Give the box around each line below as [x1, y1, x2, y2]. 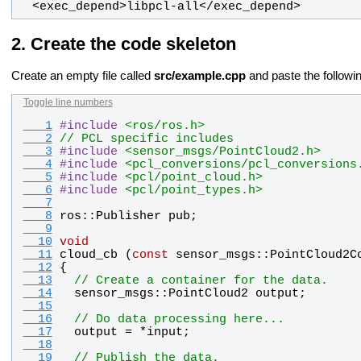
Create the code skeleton [31, 34, 236, 55]
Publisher [95, 209, 161, 222]
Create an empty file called [11, 69, 154, 83]
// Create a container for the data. [73, 273, 328, 287]
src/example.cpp [154, 69, 246, 83]
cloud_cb [59, 247, 118, 261]
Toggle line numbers [23, 97, 113, 109]
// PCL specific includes [59, 131, 234, 145]
